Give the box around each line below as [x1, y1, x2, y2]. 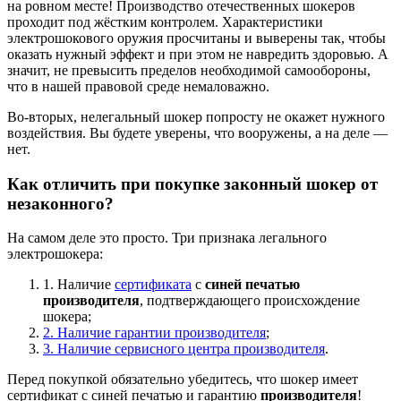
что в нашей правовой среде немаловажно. [7, 78, 269, 94]
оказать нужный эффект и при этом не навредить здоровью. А [7, 46, 388, 62]
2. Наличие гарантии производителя [43, 325, 266, 341]
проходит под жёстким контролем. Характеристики [7, 13, 323, 30]
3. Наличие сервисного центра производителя [43, 341, 325, 357]
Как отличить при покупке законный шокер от [7, 174, 378, 193]
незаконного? [7, 193, 114, 213]
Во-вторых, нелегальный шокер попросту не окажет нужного [7, 108, 385, 124]
